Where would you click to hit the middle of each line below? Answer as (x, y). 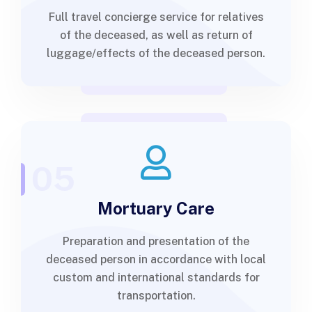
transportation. (156, 296)
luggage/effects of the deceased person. (156, 53)
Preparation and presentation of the (156, 241)
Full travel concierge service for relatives (156, 17)
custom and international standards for (156, 278)
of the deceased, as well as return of (156, 35)
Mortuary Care (156, 208)
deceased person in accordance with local (156, 259)
